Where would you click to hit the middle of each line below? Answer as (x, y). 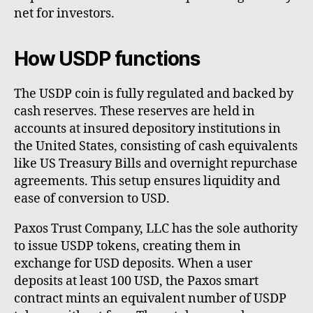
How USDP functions (107, 58)
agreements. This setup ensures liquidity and (147, 181)
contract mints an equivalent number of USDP (150, 298)
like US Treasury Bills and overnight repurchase (156, 163)
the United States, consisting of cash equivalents (156, 146)
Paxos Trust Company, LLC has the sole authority (156, 228)
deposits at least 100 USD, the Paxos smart (136, 281)
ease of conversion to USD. (92, 198)
